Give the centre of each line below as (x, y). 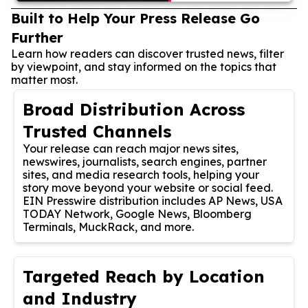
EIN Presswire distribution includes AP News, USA (153, 200)
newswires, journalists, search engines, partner (145, 161)
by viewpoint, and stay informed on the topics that (144, 66)
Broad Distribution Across (134, 109)
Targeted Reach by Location (144, 276)
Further (37, 37)
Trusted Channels (97, 131)
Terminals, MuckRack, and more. (108, 227)
